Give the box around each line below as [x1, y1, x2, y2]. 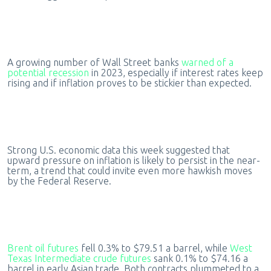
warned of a [181, 57, 233, 68]
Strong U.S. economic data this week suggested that [7, 145, 230, 156]
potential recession [7, 67, 89, 79]
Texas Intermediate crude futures [7, 253, 151, 264]
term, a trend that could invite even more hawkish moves [7, 165, 252, 177]
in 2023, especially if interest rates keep [88, 67, 263, 79]
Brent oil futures [7, 243, 79, 254]
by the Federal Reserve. [7, 175, 111, 187]
